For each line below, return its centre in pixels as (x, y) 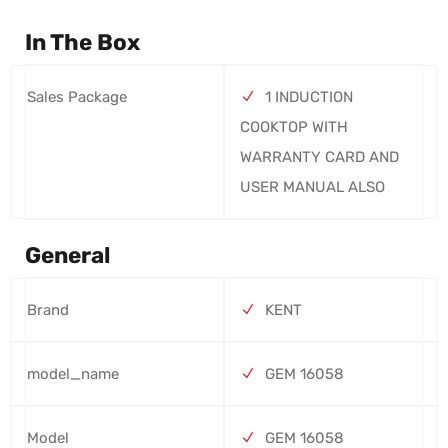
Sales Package (77, 96)
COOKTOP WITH (294, 126)
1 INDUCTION (309, 96)
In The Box (82, 43)
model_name (73, 373)
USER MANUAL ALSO (312, 186)
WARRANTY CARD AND (319, 156)
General (67, 256)
